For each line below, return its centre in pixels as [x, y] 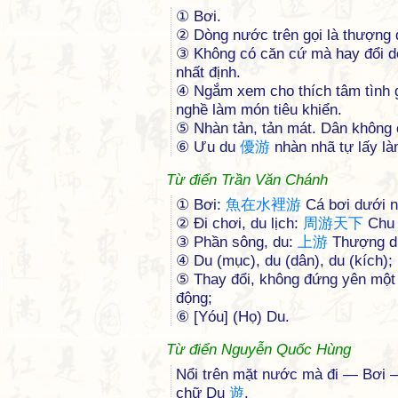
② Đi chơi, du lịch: [239, 223]
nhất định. [208, 72]
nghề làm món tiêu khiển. [259, 110]
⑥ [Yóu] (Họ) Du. [233, 317]
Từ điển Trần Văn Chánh [247, 180]
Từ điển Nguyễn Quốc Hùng [259, 350]
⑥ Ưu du [208, 147]
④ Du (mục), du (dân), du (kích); [284, 261]
